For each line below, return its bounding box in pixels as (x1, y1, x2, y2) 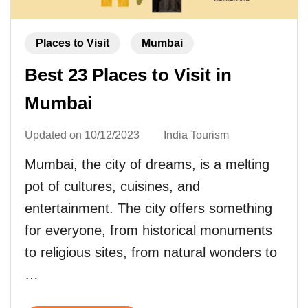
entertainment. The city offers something (25, 201, 272, 217)
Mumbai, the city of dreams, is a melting (25, 157, 269, 173)
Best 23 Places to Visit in (25, 65, 232, 86)
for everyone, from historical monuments (25, 223, 272, 239)
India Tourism (164, 129, 229, 142)
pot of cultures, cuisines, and (25, 179, 200, 195)
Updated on (25, 129, 85, 142)
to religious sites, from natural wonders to (25, 245, 277, 261)
